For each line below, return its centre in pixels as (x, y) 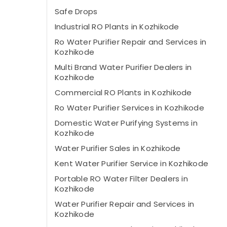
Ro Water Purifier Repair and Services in (131, 42)
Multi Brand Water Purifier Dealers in (123, 67)
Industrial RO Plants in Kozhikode (117, 27)
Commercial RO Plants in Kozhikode (123, 92)
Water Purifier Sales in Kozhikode (118, 148)
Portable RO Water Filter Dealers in (121, 179)
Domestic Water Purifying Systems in (126, 123)
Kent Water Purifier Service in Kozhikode (131, 163)
